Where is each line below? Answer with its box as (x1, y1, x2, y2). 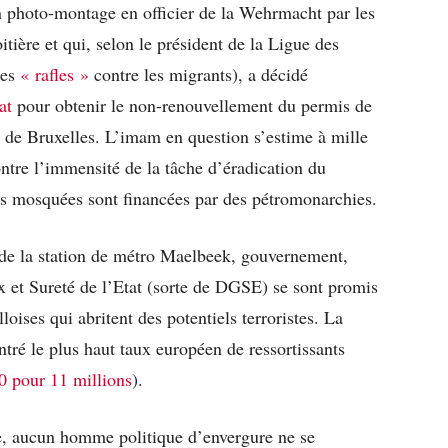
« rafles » (20, 61, 89, 86)
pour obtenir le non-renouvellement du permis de (12, 92, 372, 117)
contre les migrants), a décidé (89, 61, 308, 86)
